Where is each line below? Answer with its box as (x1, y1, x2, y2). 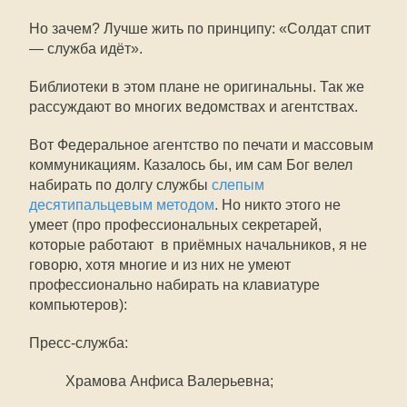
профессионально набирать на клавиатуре (29, 277, 320, 293)
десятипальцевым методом (29, 197, 214, 213)
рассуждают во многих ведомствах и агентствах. (29, 99, 358, 114)
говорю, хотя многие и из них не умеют (29, 257, 291, 273)
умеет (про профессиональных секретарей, (29, 217, 322, 233)
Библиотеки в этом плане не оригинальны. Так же (29, 79, 364, 94)
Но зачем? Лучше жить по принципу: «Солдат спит (29, 21, 371, 36)
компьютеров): (29, 297, 127, 313)
